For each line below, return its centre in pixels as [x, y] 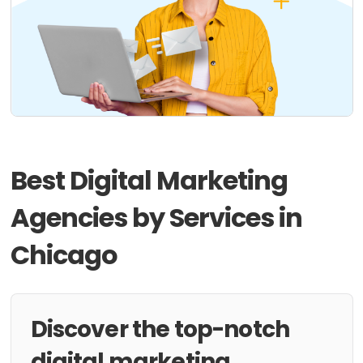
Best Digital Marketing [149, 180]
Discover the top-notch [160, 329]
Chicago [64, 255]
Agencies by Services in [156, 218]
